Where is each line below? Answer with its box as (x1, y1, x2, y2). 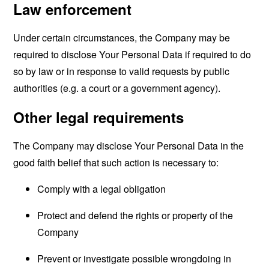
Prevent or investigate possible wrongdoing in (37, 252, 232, 265)
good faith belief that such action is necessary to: (13, 156, 219, 169)
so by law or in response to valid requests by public (13, 64, 230, 78)
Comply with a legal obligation (37, 182, 166, 196)
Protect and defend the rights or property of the (37, 208, 234, 222)
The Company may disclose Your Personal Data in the (13, 139, 244, 153)
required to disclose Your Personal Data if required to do (13, 47, 252, 61)
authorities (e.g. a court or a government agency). (13, 81, 221, 95)
